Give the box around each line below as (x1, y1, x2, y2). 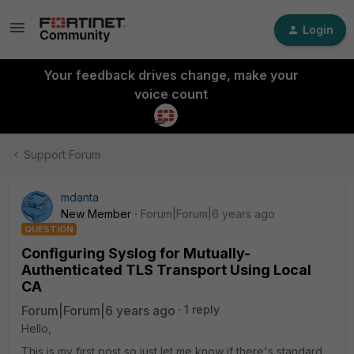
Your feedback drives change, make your (43, 67, 299, 83)
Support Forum (24, 148, 100, 161)
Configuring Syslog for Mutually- (21, 245, 250, 262)
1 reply (184, 303, 220, 316)
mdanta (61, 190, 99, 204)
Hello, (21, 322, 51, 335)
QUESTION (24, 224, 73, 235)
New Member (61, 207, 131, 220)
